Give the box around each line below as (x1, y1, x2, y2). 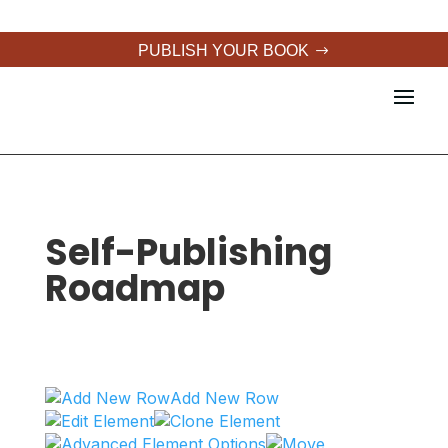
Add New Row (169, 388, 279, 408)
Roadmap (44, 263, 225, 314)
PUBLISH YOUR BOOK (138, 42, 310, 59)
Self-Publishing (44, 227, 332, 278)
